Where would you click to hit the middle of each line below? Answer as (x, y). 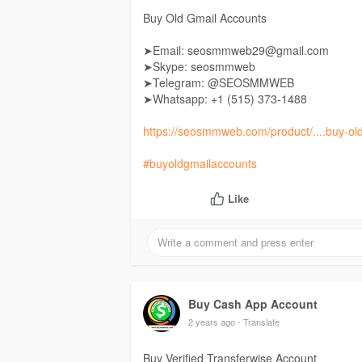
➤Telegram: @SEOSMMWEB (219, 83)
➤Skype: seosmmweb (199, 67)
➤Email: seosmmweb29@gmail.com (236, 51)
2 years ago (212, 322)
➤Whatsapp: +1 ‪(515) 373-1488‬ (225, 99)
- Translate (259, 322)
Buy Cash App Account (253, 304)
